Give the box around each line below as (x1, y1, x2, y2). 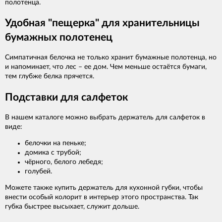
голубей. (25, 168, 52, 175)
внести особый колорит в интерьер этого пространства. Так (5, 194, 198, 201)
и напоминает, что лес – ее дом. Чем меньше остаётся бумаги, (5, 63, 207, 71)
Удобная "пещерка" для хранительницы (5, 17, 200, 28)
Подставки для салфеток (5, 92, 128, 103)
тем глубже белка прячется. (5, 73, 94, 80)
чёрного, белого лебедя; (25, 159, 103, 166)
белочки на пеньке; (25, 140, 86, 147)
